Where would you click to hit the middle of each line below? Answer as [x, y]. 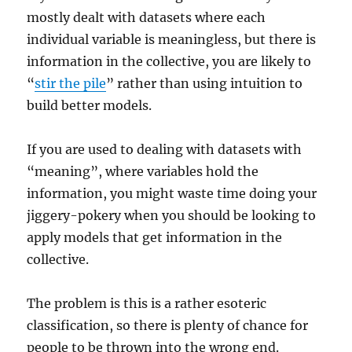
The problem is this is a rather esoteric [147, 303]
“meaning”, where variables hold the [143, 171]
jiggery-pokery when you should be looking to [172, 215]
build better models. [90, 105]
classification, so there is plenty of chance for [168, 325]
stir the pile [71, 83]
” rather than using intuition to [205, 83]
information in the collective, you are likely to [169, 61]
